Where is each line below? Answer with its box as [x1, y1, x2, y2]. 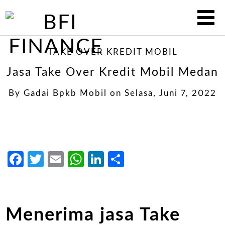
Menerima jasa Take [6, 205, 181, 224]
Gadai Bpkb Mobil [24, 89, 107, 97]
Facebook [24, 151, 99, 168]
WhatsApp [84, 151, 168, 168]
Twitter [44, 151, 100, 168]
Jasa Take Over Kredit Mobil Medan [7, 66, 218, 78]
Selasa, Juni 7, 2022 [125, 89, 216, 97]
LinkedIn [104, 151, 172, 168]
